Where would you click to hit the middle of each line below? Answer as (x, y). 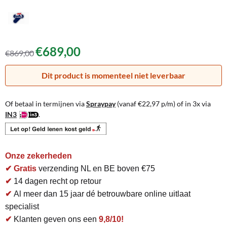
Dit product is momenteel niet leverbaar (113, 75)
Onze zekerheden (39, 156)
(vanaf (127, 103)
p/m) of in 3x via (185, 103)
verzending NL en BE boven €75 (96, 169)
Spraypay (101, 103)
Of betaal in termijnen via (46, 103)
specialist (22, 207)
